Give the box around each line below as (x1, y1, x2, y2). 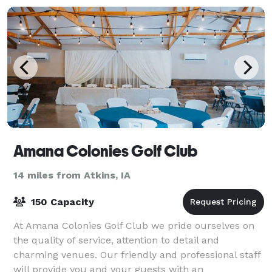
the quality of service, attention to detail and (13, 234, 219, 246)
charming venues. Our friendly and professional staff (13, 248, 260, 260)
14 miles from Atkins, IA (13, 169, 131, 181)
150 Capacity (28, 195, 94, 208)
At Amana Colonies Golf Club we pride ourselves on (13, 219, 254, 231)
